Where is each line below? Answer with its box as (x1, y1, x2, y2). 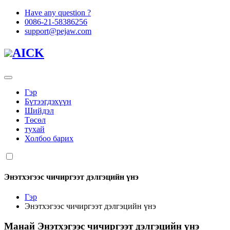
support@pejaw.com (25, 27, 91, 35)
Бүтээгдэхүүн (25, 97, 71, 106)
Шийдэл (25, 106, 54, 115)
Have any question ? (25, 8, 91, 17)
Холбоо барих (25, 133, 73, 143)
